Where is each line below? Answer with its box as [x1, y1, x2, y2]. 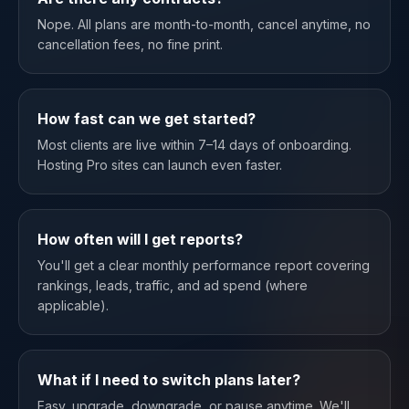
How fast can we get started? [37, 110, 256, 128]
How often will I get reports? [37, 230, 243, 248]
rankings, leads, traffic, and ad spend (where [37, 278, 308, 293]
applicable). [37, 298, 109, 313]
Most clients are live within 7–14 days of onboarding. [37, 137, 351, 152]
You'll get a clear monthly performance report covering [37, 257, 370, 273]
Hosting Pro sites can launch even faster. [37, 157, 282, 173]
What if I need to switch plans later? [37, 371, 300, 389]
